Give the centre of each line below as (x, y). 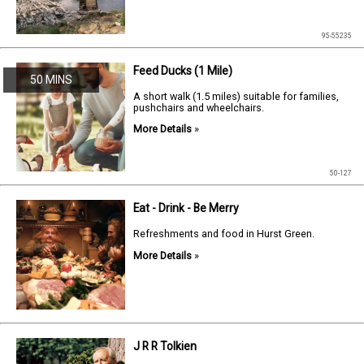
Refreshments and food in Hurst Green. (224, 234)
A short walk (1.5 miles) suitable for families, (236, 96)
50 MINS (51, 79)
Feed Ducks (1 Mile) (183, 70)
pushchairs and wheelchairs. (199, 107)
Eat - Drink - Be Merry (186, 208)
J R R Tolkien (165, 346)
